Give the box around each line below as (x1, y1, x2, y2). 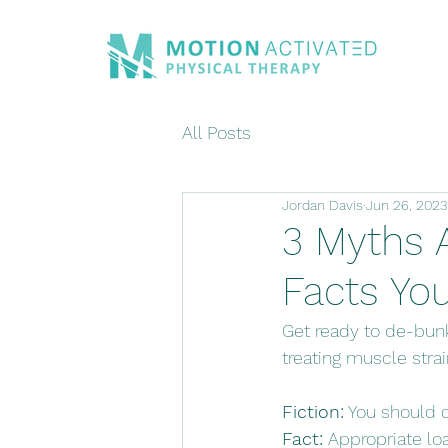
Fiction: (282, 401, 344, 422)
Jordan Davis (282, 196, 363, 213)
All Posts (182, 121, 251, 143)
